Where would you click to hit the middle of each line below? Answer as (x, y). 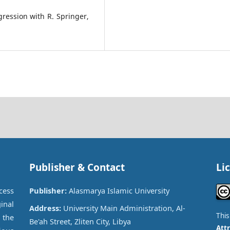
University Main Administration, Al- (123, 208)
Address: (45, 208)
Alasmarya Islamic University (118, 191)
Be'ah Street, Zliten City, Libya (80, 222)
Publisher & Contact (77, 168)
